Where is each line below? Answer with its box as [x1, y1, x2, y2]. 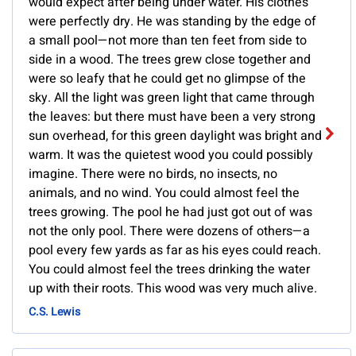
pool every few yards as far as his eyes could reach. [29, 241, 321, 261]
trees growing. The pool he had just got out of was [29, 203, 312, 222]
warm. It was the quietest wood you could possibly [29, 145, 313, 165]
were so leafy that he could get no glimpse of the [29, 69, 306, 89]
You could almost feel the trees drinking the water [29, 260, 310, 280]
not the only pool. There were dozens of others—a [29, 222, 310, 242]
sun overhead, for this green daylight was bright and [29, 126, 322, 146]
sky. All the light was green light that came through [29, 88, 315, 108]
